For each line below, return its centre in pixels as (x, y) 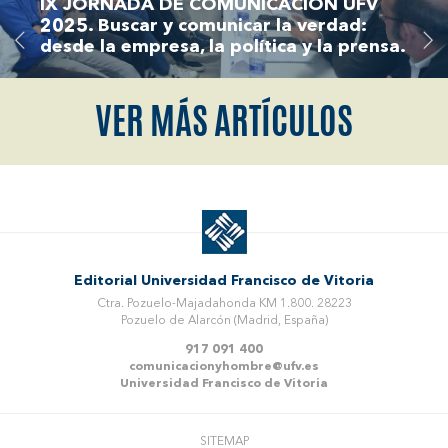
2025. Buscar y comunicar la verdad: (203, 25)
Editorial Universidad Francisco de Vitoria (224, 280)
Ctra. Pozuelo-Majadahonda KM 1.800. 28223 (224, 303)
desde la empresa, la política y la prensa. (223, 46)
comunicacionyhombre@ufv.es (224, 366)
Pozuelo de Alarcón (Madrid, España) (224, 320)
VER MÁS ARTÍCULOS (224, 120)
